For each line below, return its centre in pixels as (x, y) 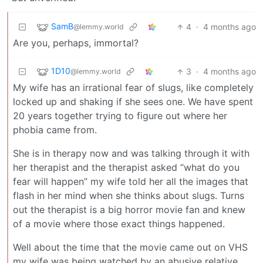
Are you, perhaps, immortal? (76, 43)
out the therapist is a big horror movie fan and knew (129, 210)
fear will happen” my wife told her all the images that (131, 182)
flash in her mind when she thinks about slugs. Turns (129, 196)
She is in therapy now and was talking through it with (131, 154)
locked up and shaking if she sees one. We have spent (133, 102)
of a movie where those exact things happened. (119, 224)
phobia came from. (55, 130)
